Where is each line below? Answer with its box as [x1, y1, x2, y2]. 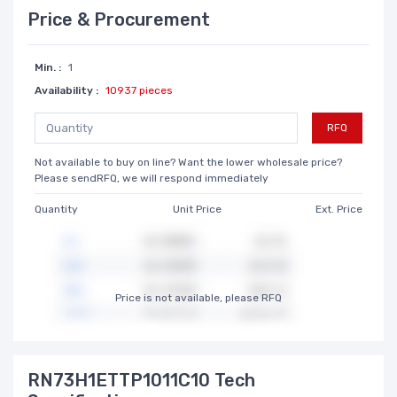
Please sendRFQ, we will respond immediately [35, 171, 269, 184]
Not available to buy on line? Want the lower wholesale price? [35, 155, 342, 168]
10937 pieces [105, 83, 173, 97]
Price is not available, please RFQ [115, 291, 282, 304]
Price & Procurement [27, 8, 210, 30]
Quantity [35, 202, 78, 215]
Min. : [35, 60, 61, 74]
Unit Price [172, 202, 222, 215]
